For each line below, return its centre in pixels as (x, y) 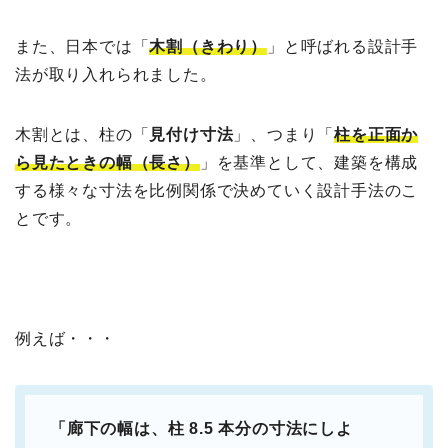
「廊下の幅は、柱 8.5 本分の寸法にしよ (201, 428)
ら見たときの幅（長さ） (107, 162)
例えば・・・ (65, 338)
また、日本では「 (82, 46)
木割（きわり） (208, 46)
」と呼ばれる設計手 (343, 46)
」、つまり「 (284, 134)
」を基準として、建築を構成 (309, 162)
